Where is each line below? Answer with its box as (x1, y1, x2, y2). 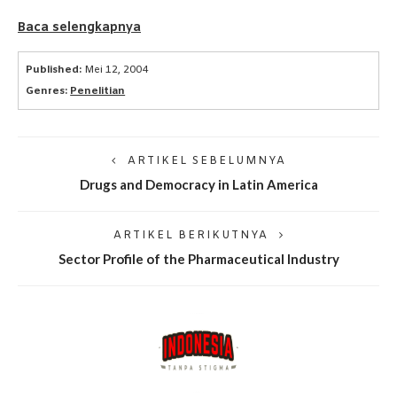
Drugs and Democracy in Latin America (79, 176, 318, 193)
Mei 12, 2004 (84, 63, 149, 78)
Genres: (26, 84, 68, 99)
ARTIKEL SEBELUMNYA (127, 154, 286, 169)
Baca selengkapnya (18, 19, 141, 36)
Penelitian (70, 84, 126, 99)
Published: (26, 63, 82, 78)
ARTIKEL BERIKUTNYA (113, 229, 269, 244)
